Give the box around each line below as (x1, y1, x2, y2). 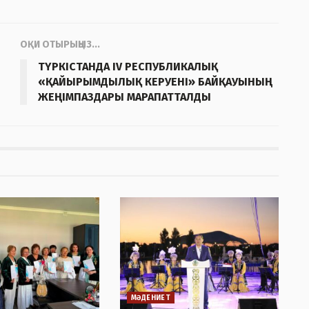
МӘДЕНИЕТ (130, 294, 171, 303)
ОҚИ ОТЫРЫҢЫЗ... (20, 38, 100, 50)
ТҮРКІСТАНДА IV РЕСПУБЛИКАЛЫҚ (38, 59, 218, 73)
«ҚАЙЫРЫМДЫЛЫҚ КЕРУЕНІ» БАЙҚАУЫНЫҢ (38, 74, 272, 88)
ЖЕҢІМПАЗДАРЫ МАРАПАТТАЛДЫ (38, 90, 211, 103)
